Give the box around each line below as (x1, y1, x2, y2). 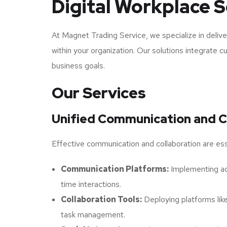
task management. (61, 209, 125, 220)
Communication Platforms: (61, 163, 169, 174)
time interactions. (61, 178, 121, 190)
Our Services (52, 82, 146, 103)
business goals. (52, 60, 105, 71)
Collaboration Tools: (61, 194, 142, 205)
